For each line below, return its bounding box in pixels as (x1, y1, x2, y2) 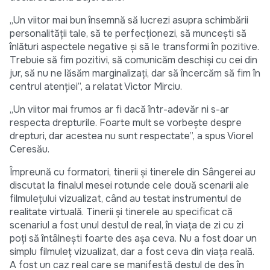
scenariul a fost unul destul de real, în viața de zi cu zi (10, 219, 243, 232)
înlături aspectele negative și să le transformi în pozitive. (10, 40, 259, 54)
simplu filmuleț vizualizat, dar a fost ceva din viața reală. (10, 245, 254, 259)
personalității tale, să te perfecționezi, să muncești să (10, 27, 246, 40)
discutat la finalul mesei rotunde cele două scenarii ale (10, 179, 249, 192)
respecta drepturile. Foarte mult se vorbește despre (10, 116, 242, 130)
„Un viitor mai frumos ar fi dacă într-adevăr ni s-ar (10, 103, 229, 116)
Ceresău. (10, 143, 49, 156)
